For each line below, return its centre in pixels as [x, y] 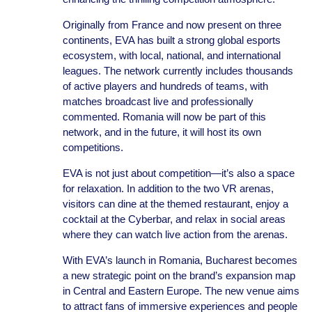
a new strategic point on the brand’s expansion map [179, 275]
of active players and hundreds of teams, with [165, 86]
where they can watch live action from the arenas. [175, 234]
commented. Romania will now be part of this [164, 117]
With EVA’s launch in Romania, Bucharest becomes [180, 260]
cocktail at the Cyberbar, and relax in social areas [174, 219]
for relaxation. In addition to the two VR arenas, [168, 188]
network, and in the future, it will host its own [162, 132]
